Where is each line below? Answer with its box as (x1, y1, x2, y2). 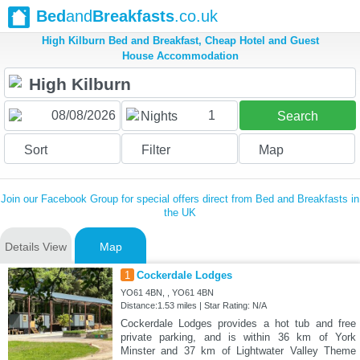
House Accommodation (121, 50, 239, 63)
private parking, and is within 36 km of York (120, 331, 356, 344)
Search (276, 109, 318, 124)
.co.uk (174, 7, 218, 25)
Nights (140, 109, 178, 124)
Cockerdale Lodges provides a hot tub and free (120, 317, 356, 330)
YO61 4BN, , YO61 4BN (120, 288, 214, 298)
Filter (141, 143, 170, 157)
